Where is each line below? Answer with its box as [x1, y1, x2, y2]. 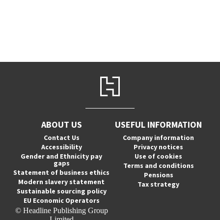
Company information [123, 133, 194, 142]
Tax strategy [137, 180, 180, 189]
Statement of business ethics [13, 168, 110, 177]
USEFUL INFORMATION [115, 119, 202, 130]
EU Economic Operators [23, 196, 100, 205]
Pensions [143, 170, 173, 179]
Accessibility [41, 142, 82, 151]
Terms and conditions [123, 161, 194, 170]
